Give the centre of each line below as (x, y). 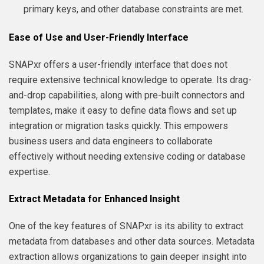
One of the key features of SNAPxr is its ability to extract (126, 226)
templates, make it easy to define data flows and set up (123, 110)
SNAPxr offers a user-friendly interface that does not (118, 64)
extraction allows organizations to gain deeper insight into (128, 256)
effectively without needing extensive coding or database (127, 156)
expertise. (29, 171)
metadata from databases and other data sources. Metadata (132, 241)
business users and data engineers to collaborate (111, 141)
